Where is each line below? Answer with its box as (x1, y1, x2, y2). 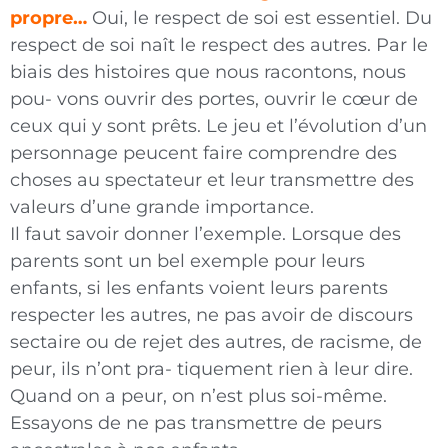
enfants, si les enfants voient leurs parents (10, 277, 388, 300)
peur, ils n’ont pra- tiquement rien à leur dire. (10, 358, 413, 381)
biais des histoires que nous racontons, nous (10, 61, 406, 84)
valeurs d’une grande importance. (10, 196, 314, 219)
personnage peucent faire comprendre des (10, 142, 397, 165)
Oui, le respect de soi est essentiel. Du (92, 7, 432, 30)
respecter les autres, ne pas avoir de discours (10, 304, 413, 327)
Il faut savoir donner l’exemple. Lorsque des (10, 223, 401, 246)
